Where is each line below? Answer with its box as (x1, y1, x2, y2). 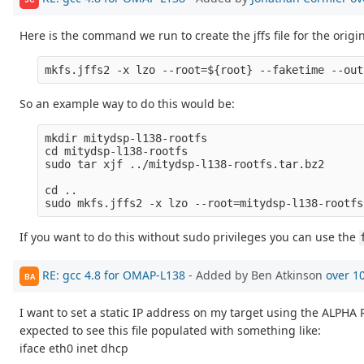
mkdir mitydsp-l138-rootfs (45, 132, 208, 145)
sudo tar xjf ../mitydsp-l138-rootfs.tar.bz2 (45, 158, 325, 171)
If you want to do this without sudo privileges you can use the (19, 229, 359, 245)
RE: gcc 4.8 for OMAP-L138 (42, 266, 185, 283)
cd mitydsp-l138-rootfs (45, 145, 188, 158)
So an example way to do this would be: (19, 96, 235, 112)
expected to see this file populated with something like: (19, 323, 321, 339)
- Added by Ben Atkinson (185, 266, 326, 283)
